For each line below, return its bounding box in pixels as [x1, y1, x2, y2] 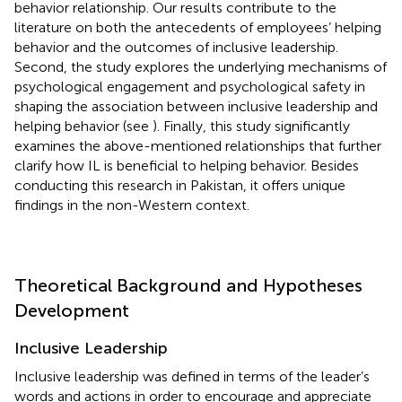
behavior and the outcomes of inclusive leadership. [14, 38, 338, 56]
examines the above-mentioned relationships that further [14, 136, 381, 154]
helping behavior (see [14, 117, 153, 135]
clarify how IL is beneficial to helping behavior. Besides [14, 156, 359, 174]
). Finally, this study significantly [153, 117, 350, 135]
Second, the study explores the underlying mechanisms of [14, 57, 387, 75]
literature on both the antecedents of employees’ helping [14, 18, 381, 36]
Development [14, 299, 129, 321]
